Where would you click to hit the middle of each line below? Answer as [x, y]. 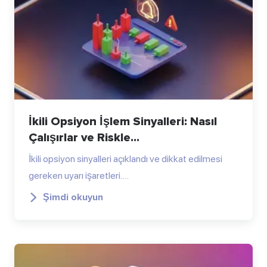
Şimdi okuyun [73, 197]
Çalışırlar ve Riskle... [84, 137]
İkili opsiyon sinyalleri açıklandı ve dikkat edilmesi [125, 159]
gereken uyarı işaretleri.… [79, 175]
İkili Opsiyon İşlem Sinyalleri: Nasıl [123, 121]
